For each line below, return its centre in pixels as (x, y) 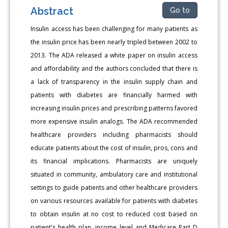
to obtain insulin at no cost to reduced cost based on (114, 214)
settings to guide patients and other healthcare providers (114, 187)
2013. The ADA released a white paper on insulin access (114, 55)
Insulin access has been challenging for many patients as (114, 28)
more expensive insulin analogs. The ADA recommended (114, 121)
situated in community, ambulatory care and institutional (114, 174)
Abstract (52, 11)
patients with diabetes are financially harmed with (114, 95)
